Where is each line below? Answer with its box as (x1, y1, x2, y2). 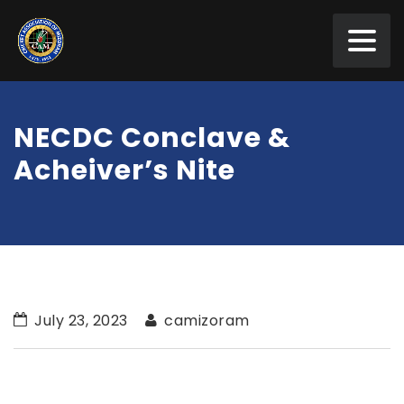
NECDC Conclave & (14, 119, 290, 157)
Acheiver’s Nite (14, 151, 235, 189)
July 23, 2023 (30, 310, 128, 331)
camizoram (160, 310, 250, 331)
